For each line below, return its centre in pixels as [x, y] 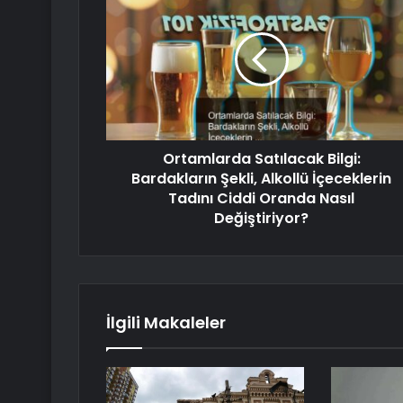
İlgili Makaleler [166, 323]
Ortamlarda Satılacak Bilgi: [261, 159]
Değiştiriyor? [261, 219]
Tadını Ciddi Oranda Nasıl [261, 199]
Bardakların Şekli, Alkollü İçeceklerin [261, 179]
